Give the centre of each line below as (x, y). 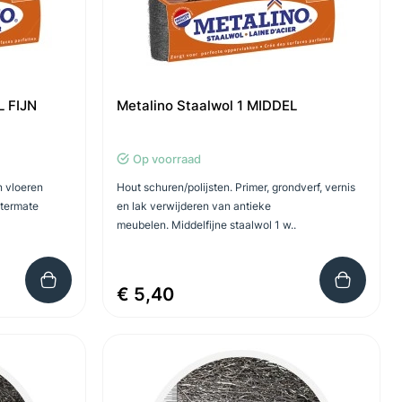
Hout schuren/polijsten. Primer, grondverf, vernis (236, 187)
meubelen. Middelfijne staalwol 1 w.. (206, 225)
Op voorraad (166, 159)
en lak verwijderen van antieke (193, 206)
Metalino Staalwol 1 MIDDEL (206, 105)
